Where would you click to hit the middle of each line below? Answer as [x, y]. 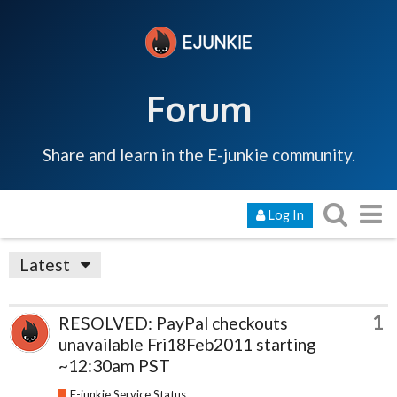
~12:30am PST [114, 365]
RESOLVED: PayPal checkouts [173, 323]
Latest [45, 264]
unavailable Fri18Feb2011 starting [187, 344]
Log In [286, 214]
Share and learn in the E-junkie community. [198, 154]
